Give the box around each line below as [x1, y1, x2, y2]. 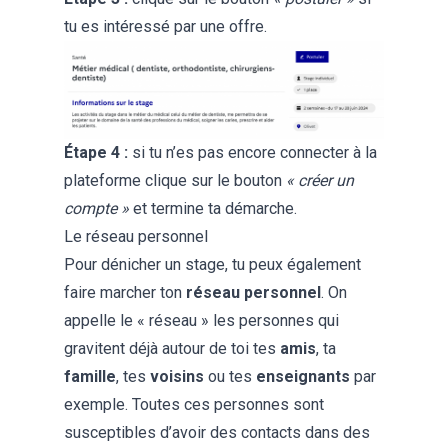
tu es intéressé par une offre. [64, 17, 267, 37]
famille [64, 366, 116, 386]
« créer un [286, 170, 354, 190]
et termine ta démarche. [129, 198, 297, 218]
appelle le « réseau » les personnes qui [64, 310, 339, 330]
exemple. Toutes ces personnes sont [64, 394, 324, 414]
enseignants [256, 366, 354, 386]
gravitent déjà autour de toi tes [64, 338, 280, 358]
